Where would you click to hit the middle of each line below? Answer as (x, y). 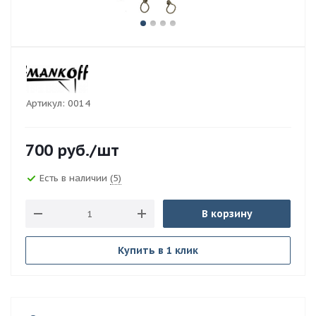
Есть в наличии (75, 178)
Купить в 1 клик (158, 250)
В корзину (227, 214)
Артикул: (45, 103)
